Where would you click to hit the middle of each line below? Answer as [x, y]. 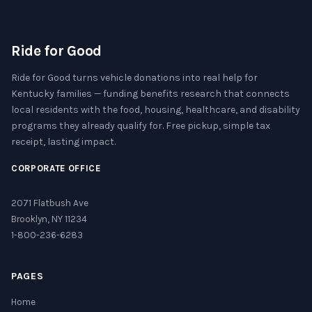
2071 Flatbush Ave [50, 203]
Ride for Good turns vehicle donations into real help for [134, 78]
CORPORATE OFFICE [56, 168]
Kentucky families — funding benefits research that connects [150, 94]
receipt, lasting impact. [63, 142]
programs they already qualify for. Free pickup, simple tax [141, 126]
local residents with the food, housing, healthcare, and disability [156, 110]
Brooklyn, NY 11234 [49, 219]
